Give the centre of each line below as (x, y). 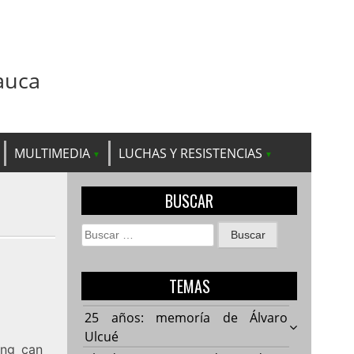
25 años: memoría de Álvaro (186, 317)
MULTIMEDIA (52, 153)
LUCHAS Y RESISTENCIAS (190, 153)
